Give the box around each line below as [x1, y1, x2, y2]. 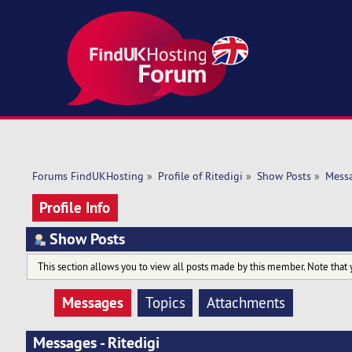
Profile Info [39, 196, 111, 218]
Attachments [207, 293, 286, 313]
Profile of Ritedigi [157, 169, 243, 184]
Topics [145, 293, 185, 313]
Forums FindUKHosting [31, 169, 144, 184]
